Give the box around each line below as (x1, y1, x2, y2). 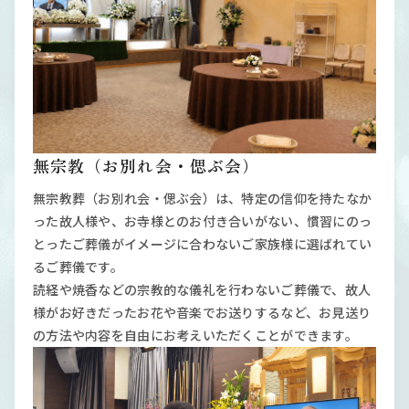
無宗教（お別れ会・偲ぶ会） (33, 152, 260, 177)
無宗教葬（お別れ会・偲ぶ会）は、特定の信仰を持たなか (33, 188, 372, 207)
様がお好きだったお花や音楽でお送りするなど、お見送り (33, 302, 372, 321)
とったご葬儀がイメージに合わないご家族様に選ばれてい (33, 234, 372, 253)
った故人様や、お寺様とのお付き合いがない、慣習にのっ (33, 211, 372, 230)
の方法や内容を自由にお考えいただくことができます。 (33, 325, 358, 344)
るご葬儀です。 (33, 257, 123, 276)
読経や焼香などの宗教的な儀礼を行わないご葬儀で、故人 (33, 279, 372, 299)
